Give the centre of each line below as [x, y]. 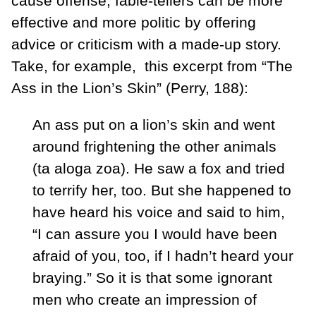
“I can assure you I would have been [155, 233]
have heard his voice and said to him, [159, 212]
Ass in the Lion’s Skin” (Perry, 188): [134, 87]
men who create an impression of [145, 299]
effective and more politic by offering [134, 22]
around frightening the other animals [154, 146]
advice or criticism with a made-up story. [146, 44]
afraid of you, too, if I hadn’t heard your [163, 255]
